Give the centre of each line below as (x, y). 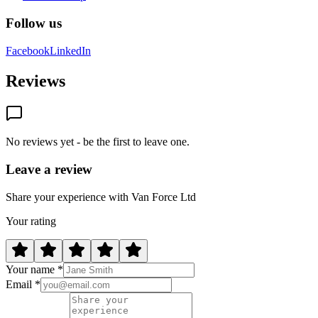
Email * (23, 284)
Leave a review (49, 170)
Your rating (31, 221)
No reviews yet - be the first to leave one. (98, 142)
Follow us (34, 23)
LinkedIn (70, 50)
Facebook (28, 50)
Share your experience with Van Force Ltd (101, 197)
